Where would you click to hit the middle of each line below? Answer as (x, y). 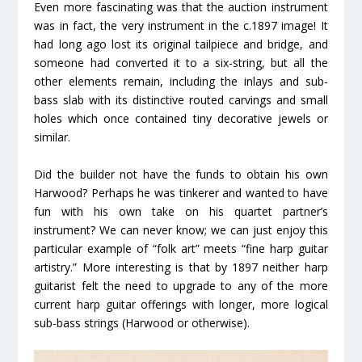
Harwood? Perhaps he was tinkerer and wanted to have (181, 192)
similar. (53, 137)
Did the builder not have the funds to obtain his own (181, 174)
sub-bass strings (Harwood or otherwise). (142, 322)
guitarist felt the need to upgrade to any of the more (181, 285)
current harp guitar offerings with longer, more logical (181, 304)
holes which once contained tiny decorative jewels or (181, 119)
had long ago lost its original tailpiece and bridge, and (181, 44)
